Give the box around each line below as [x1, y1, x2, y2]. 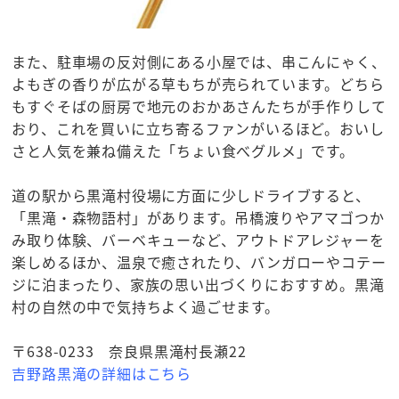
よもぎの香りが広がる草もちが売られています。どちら [12, 72, 385, 94]
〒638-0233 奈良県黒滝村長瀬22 [12, 339, 247, 362]
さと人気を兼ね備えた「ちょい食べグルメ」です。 [12, 139, 354, 161]
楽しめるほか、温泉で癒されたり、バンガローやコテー [12, 250, 387, 273]
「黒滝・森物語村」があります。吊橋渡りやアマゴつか [12, 206, 385, 228]
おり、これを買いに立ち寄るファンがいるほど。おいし [12, 117, 385, 139]
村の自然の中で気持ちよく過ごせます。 [12, 295, 280, 317]
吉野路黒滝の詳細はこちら [12, 362, 192, 384]
